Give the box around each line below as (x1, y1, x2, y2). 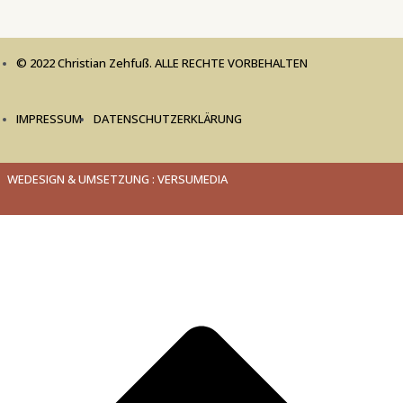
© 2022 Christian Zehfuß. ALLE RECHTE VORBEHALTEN (16, 55, 308, 72)
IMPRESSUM (16, 110, 82, 127)
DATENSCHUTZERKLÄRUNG (94, 110, 242, 127)
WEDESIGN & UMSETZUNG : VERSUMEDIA (7, 171, 228, 188)
